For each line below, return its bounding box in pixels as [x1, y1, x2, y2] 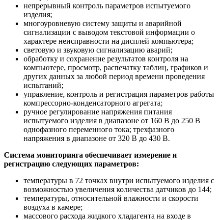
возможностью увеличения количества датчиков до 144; [24, 185, 214, 193]
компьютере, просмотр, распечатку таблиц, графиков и [24, 63, 208, 72]
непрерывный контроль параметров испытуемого [24, 1, 191, 10]
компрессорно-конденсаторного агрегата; [24, 98, 165, 107]
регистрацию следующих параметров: [4, 159, 139, 168]
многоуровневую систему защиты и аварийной [24, 19, 182, 27]
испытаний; [24, 81, 65, 89]
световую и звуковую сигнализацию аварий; [24, 45, 174, 54]
